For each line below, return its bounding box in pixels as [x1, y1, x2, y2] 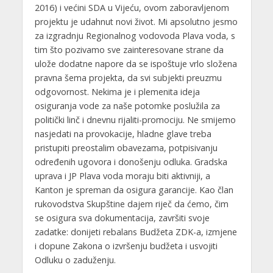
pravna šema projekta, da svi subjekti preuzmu [34, 72, 222, 84]
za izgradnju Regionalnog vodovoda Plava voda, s [34, 30, 235, 42]
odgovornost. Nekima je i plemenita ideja [34, 86, 200, 98]
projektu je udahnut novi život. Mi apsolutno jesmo [34, 16, 238, 28]
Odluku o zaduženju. [34, 254, 116, 266]
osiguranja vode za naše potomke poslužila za [34, 100, 220, 112]
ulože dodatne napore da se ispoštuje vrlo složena [34, 58, 237, 70]
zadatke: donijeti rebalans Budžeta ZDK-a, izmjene [34, 226, 237, 238]
